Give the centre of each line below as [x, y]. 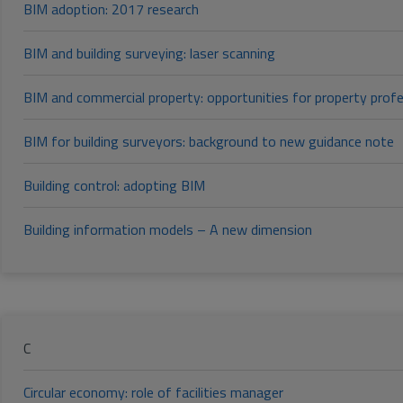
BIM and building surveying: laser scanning [149, 54]
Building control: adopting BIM [114, 186]
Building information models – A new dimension [168, 230]
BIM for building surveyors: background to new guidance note [209, 142]
